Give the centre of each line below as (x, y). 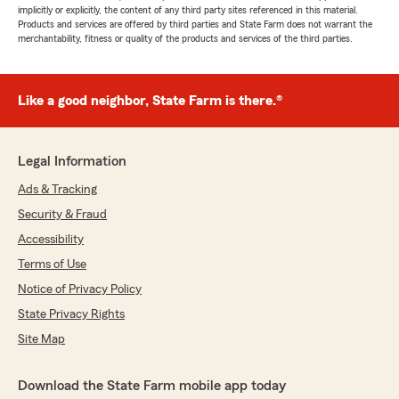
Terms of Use (52, 265)
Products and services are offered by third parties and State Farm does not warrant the (195, 24)
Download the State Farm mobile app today (152, 386)
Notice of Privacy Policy (80, 289)
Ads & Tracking (57, 190)
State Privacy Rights (71, 314)
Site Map (41, 339)
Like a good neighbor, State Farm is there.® (150, 101)
